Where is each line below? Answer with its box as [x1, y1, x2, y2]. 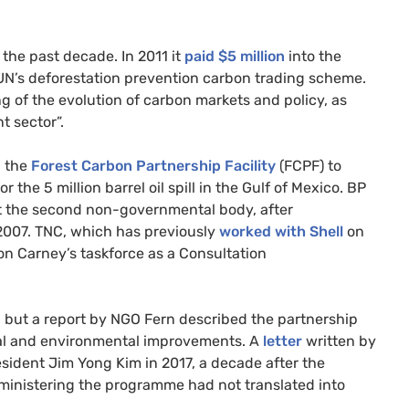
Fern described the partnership [141, 309, 358, 328]
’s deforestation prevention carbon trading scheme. [15, 68, 366, 87]
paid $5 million [184, 47, 285, 65]
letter [263, 331, 302, 350]
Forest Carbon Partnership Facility [31, 156, 276, 174]
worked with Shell [219, 222, 343, 240]
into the [285, 47, 341, 65]
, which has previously [63, 222, 219, 240]
